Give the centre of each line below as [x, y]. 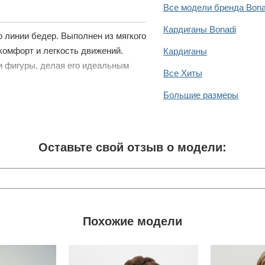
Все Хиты [183, 73]
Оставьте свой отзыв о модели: [132, 147]
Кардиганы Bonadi [200, 29]
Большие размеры [201, 95]
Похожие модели [132, 221]
